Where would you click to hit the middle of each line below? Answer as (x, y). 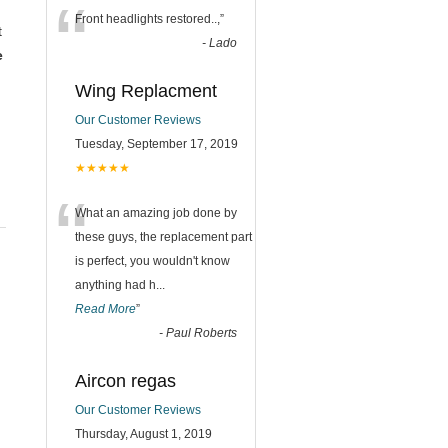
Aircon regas (125, 380)
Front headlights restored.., (147, 18)
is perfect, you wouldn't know (152, 260)
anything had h (115, 284)
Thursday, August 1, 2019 (143, 433)
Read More (105, 308)
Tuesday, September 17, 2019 (156, 143)
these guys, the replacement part (163, 236)
